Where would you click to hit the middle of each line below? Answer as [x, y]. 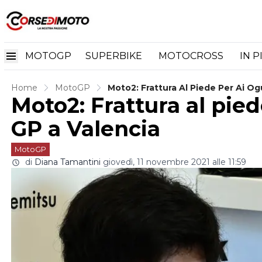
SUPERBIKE [115, 56]
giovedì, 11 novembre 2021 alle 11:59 [175, 162]
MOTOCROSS [192, 56]
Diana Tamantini [68, 162]
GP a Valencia [86, 129]
